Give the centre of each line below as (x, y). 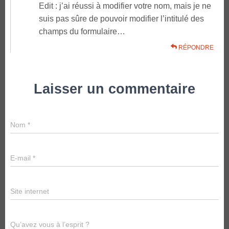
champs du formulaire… (82, 32)
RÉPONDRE (195, 48)
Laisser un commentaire (114, 89)
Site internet (30, 191)
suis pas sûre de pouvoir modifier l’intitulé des (121, 19)
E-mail (21, 158)
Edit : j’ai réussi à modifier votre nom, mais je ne (125, 6)
